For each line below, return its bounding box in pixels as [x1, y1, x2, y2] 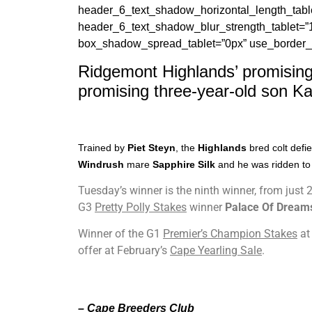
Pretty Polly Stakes [95, 201, 187, 214]
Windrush [78, 158, 124, 170]
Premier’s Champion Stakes [163, 227, 297, 241]
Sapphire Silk [150, 158, 215, 170]
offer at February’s [78, 244, 170, 258]
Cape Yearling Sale [170, 244, 262, 258]
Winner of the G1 [78, 227, 163, 241]
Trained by [78, 141, 127, 153]
